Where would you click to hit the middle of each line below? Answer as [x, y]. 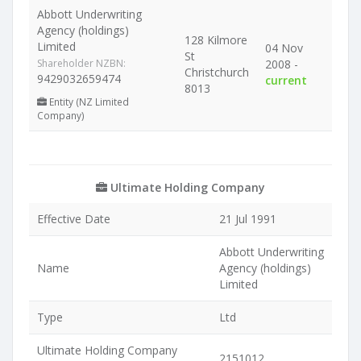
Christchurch [217, 72]
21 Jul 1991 [248, 219]
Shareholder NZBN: [81, 63]
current [286, 80]
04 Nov [284, 48]
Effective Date [74, 219]
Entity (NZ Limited [88, 102]
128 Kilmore [216, 40]
